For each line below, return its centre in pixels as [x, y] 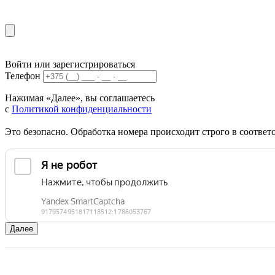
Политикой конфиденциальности [82, 109]
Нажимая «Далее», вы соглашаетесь [80, 98]
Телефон [23, 76]
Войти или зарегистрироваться [70, 64]
